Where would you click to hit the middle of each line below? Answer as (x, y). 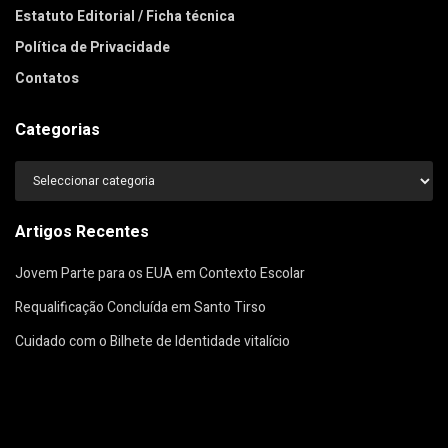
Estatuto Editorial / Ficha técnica (125, 17)
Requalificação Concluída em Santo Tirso (140, 308)
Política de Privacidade (92, 48)
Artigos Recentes (82, 232)
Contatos (47, 79)
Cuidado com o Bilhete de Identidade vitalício (152, 342)
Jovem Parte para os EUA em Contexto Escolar (160, 274)
